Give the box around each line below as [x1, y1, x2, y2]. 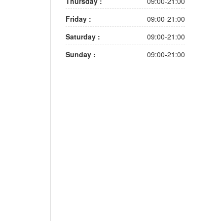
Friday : [66, 14, 91, 24]
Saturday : [66, 32, 100, 41]
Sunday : [66, 49, 96, 59]
